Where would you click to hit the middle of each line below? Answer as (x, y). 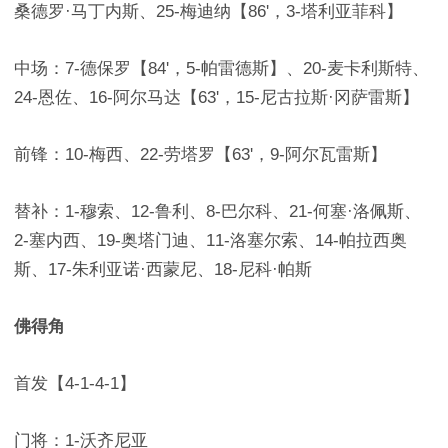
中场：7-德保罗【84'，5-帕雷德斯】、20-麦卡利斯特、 (221, 68)
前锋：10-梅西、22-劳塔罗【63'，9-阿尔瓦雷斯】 (200, 154)
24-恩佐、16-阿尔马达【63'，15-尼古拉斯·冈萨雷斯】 (216, 97)
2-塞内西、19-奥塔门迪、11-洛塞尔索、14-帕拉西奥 (210, 240)
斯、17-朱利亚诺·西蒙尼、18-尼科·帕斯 (163, 269)
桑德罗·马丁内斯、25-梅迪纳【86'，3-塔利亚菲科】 (208, 11)
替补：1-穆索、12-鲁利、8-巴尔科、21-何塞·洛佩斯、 (217, 211)
